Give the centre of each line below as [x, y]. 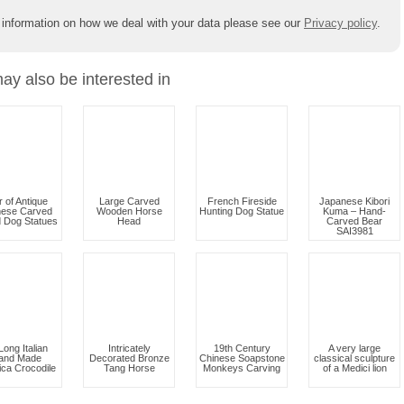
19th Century [242, 348]
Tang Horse [129, 368]
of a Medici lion [354, 368]
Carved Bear [354, 221]
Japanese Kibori [354, 201]
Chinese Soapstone [242, 358]
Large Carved [129, 201]
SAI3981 [354, 231]
